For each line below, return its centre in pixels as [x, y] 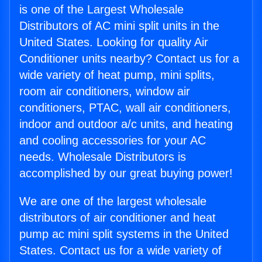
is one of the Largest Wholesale [101, 10]
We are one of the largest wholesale [113, 201]
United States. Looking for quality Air [114, 42]
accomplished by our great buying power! [126, 173]
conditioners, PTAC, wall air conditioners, [125, 108]
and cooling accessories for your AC [113, 141]
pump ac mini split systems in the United [124, 234]
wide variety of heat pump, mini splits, [117, 75]
